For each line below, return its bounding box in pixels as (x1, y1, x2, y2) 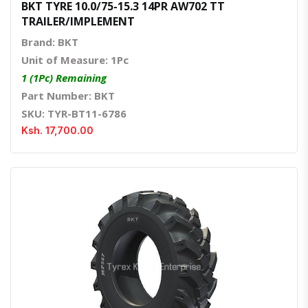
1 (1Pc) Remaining (21, 71, 107, 85)
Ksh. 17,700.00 (21, 124, 93, 137)
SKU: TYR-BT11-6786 (21, 107, 126, 121)
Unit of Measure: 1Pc (21, 53, 129, 67)
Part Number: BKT (21, 89, 115, 103)
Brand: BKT (21, 35, 78, 49)
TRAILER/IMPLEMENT (21, 14, 135, 30)
